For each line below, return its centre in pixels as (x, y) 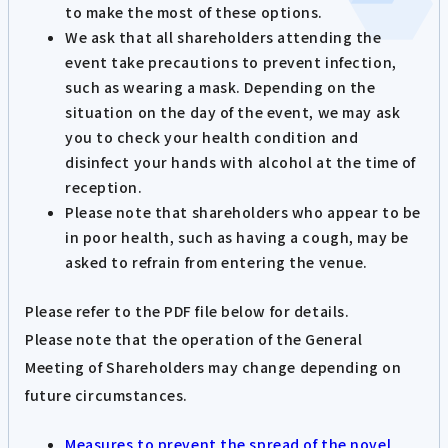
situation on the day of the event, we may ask (233, 111)
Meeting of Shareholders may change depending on (213, 367)
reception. (104, 186)
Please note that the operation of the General (194, 339)
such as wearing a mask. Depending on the (220, 86)
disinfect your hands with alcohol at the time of (240, 161)
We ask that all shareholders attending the (223, 36)
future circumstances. (106, 395)
